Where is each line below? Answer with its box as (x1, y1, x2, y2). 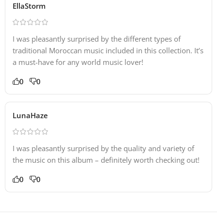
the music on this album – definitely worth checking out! (13, 155, 200, 165)
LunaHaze (13, 110, 48, 120)
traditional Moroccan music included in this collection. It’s (13, 45, 203, 55)
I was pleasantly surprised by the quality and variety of (13, 143, 194, 153)
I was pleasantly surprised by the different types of (13, 33, 181, 44)
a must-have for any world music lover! (13, 57, 143, 67)
